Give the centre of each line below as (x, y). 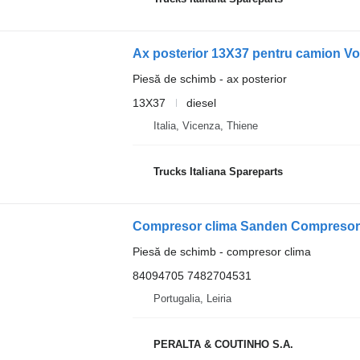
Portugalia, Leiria (192, 298)
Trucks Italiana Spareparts (218, 172)
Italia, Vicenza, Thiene (205, 125)
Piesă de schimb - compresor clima (221, 251)
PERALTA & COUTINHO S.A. (223, 345)
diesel (201, 102)
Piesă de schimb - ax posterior (209, 78)
